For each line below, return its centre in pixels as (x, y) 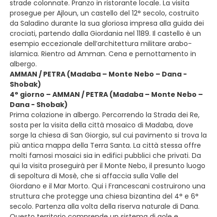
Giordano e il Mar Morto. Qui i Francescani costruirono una (108, 186)
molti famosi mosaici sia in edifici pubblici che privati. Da (105, 155)
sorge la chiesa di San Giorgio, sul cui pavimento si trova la (108, 135)
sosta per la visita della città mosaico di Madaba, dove (101, 125)
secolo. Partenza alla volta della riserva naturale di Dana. (105, 206)
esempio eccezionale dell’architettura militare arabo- (101, 44)
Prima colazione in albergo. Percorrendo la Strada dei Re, (105, 115)
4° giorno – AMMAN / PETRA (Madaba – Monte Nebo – (106, 94)
